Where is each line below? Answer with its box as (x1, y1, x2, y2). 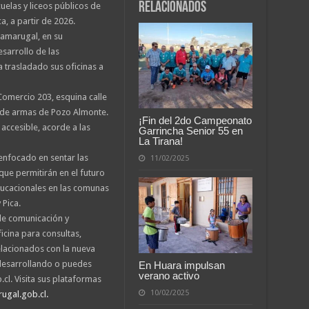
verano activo (138, 269, 199, 281)
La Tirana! (138, 134, 183, 147)
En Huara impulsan (138, 259, 225, 271)
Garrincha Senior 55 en (138, 124, 243, 137)
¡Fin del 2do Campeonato (138, 114, 252, 126)
